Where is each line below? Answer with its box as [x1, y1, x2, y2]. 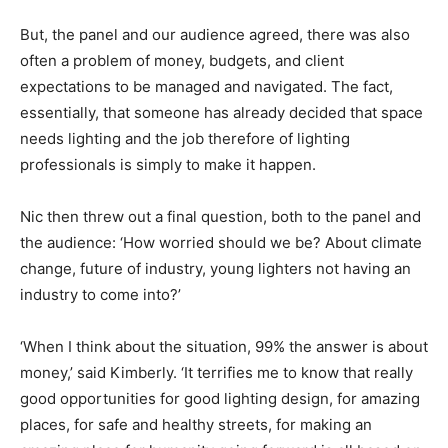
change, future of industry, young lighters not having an [20, 258, 411, 278]
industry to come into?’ [20, 284, 181, 304]
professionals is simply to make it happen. [20, 154, 316, 174]
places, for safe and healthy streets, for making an [20, 414, 372, 434]
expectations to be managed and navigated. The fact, [20, 76, 393, 96]
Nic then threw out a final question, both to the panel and [20, 206, 421, 226]
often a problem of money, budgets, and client [20, 50, 344, 70]
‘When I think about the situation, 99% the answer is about [20, 336, 428, 356]
